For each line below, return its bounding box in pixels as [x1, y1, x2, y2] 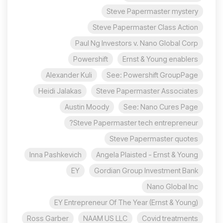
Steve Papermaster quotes [110, 134, 198, 143]
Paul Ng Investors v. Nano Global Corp [75, 39, 198, 48]
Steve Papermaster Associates [96, 87, 198, 96]
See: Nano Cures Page [123, 103, 198, 111]
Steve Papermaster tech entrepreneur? [73, 118, 198, 127]
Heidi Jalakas [38, 87, 82, 96]
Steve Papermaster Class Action [93, 23, 198, 32]
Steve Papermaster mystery [107, 7, 198, 16]
